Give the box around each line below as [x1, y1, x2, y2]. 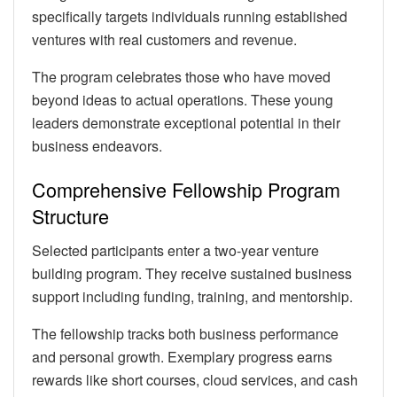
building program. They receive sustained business [32, 263, 352, 284]
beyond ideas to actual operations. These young [32, 89, 333, 110]
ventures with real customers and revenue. [32, 28, 297, 50]
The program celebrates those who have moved [32, 66, 331, 87]
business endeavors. [32, 135, 162, 156]
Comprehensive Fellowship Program [32, 175, 340, 204]
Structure [32, 202, 109, 230]
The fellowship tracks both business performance [32, 323, 339, 345]
